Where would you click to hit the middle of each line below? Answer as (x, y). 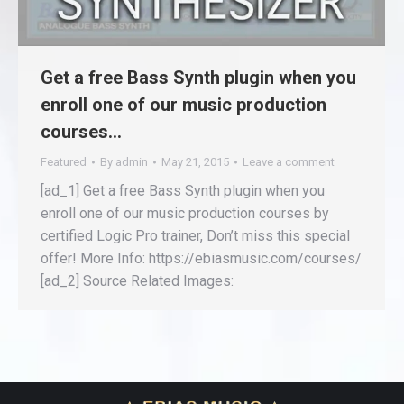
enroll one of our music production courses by (185, 213)
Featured (64, 161)
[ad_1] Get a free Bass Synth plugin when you (183, 190)
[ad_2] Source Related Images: (137, 280)
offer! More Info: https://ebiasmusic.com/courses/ (201, 258)
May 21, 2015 (195, 161)
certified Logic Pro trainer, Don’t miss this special (195, 235)
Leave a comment (289, 161)
